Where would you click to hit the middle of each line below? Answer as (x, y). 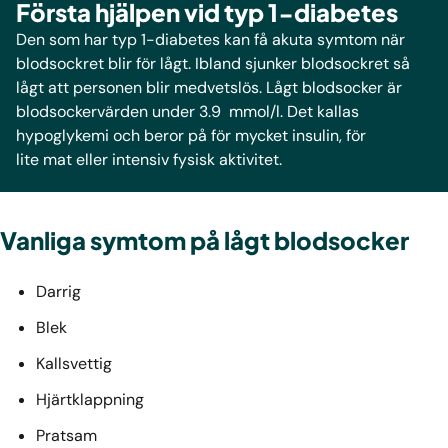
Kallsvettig (78, 363)
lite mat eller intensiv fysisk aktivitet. (149, 159)
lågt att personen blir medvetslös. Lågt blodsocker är (209, 87)
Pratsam (68, 435)
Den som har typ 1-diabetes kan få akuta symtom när (210, 39)
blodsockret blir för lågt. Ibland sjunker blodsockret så (213, 63)
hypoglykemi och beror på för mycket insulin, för (191, 135)
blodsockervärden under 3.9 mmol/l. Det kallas (187, 111)
